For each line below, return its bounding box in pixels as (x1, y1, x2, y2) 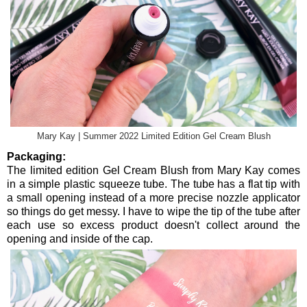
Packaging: (7, 151, 66, 163)
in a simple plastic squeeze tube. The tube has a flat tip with (7, 178, 300, 191)
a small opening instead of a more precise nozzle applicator (7, 192, 300, 204)
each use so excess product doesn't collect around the (7, 219, 300, 232)
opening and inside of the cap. (7, 233, 153, 245)
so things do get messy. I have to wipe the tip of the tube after (7, 206, 300, 218)
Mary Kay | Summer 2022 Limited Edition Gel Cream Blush (36, 131, 271, 141)
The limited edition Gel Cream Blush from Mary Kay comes (7, 164, 300, 177)
